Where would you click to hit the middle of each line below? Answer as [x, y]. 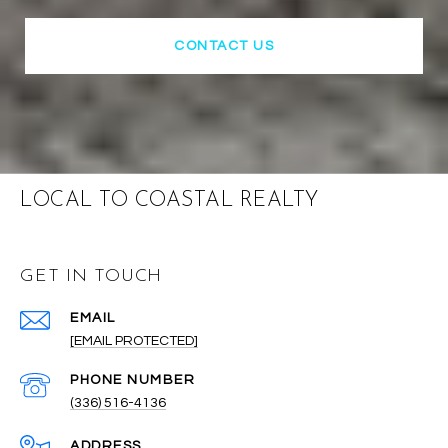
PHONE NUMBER [132, 379]
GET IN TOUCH [91, 276]
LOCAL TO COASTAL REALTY [169, 200]
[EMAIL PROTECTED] [134, 340]
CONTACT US [224, 45]
